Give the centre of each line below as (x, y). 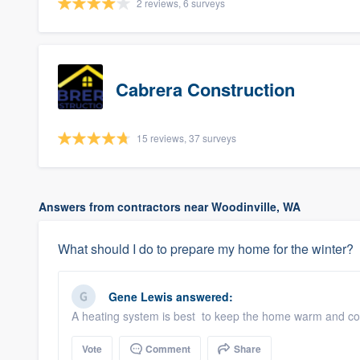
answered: (203, 297)
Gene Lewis (141, 297)
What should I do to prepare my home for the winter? (206, 249)
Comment (167, 349)
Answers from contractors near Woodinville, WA (170, 207)
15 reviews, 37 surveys (186, 138)
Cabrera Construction (205, 89)
